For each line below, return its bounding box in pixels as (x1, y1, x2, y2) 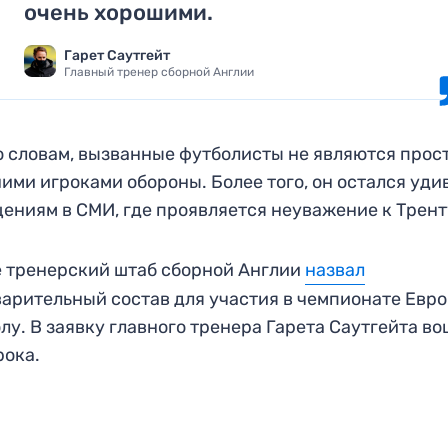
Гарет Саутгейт (64, 46, 171, 64)
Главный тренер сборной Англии (64, 64, 255, 79)
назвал (305, 258, 366, 281)
